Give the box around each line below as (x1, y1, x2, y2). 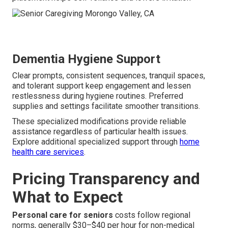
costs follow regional (113, 210, 190, 220)
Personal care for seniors (12, 210, 113, 220)
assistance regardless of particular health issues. (12, 127, 188, 137)
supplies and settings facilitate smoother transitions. (12, 101, 200, 111)
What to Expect (12, 187, 123, 207)
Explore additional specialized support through (12, 137, 180, 147)
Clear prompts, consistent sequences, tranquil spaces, (12, 71, 205, 81)
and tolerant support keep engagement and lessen (12, 81, 191, 91)
